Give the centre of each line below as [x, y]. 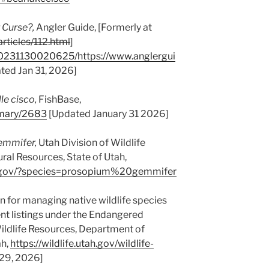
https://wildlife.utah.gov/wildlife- [82, 243]
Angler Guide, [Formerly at [93, 27]
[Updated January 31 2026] [108, 113]
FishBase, [59, 99]
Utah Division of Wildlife [91, 142]
